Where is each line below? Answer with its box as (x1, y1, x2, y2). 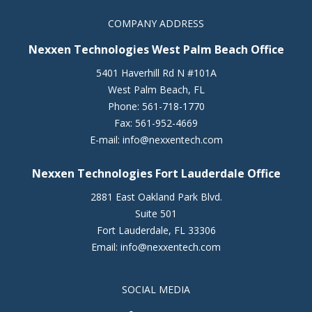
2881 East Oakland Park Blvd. (90, 190, 222, 204)
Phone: (107, 100, 142, 114)
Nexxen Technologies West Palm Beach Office (28, 42, 284, 58)
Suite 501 (135, 207, 177, 221)
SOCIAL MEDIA (122, 283, 190, 297)
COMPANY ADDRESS (108, 17, 204, 31)
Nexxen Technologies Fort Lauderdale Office (31, 166, 281, 182)
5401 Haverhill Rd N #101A (95, 66, 217, 80)
